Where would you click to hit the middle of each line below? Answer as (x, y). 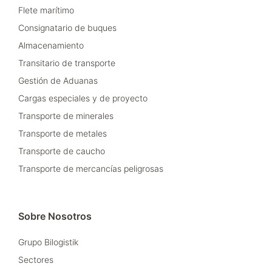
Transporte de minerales (66, 115)
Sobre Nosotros (55, 216)
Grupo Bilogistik (48, 242)
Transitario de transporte (67, 63)
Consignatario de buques (67, 27)
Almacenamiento (51, 45)
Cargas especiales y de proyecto (83, 98)
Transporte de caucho (62, 151)
